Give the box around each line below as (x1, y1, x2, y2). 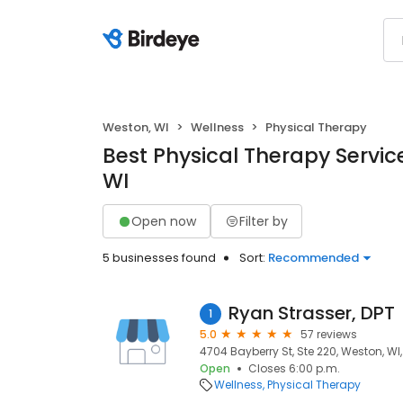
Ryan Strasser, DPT (228, 300, 395, 326)
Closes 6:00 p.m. (248, 361, 340, 376)
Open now (131, 211, 196, 230)
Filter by (239, 211, 288, 230)
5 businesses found (103, 249, 216, 266)
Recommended (268, 249, 359, 266)
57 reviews (300, 327, 357, 342)
